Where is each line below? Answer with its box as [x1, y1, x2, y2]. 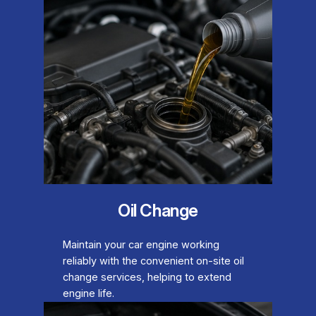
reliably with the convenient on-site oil [62, 254, 244, 267]
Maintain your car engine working [62, 238, 219, 251]
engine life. [62, 286, 114, 300]
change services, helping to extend [62, 270, 231, 284]
